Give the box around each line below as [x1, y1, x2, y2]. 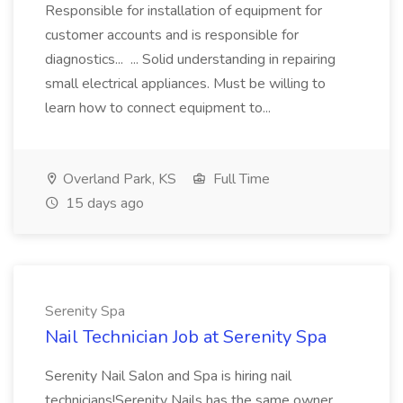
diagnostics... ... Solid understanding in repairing [45, 49, 336, 69]
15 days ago [62, 193, 144, 213]
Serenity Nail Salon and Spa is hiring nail [45, 366, 291, 386]
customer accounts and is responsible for [45, 25, 299, 45]
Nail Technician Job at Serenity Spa [45, 325, 327, 349]
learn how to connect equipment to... [45, 98, 274, 118]
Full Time [210, 169, 270, 189]
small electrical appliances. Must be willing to [45, 74, 326, 94]
